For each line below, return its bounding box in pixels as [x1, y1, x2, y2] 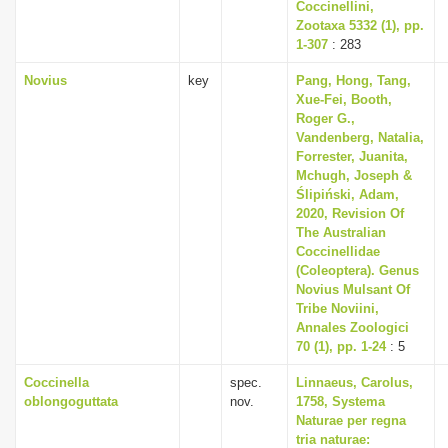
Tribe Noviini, [296, 301, 379, 316]
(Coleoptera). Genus [296, 263, 419, 278]
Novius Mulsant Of [296, 282, 410, 297]
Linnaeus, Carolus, [296, 375, 413, 390]
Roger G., [296, 111, 355, 126]
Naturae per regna [296, 413, 406, 428]
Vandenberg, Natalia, [296, 130, 424, 145]
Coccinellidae [296, 244, 380, 259]
